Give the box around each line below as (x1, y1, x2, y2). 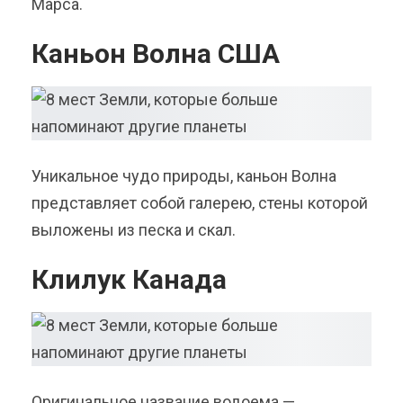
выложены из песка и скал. (31, 220, 236, 240)
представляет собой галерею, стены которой (31, 193, 368, 213)
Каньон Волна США (31, 38, 280, 70)
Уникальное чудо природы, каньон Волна (31, 166, 336, 186)
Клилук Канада (31, 264, 227, 296)
